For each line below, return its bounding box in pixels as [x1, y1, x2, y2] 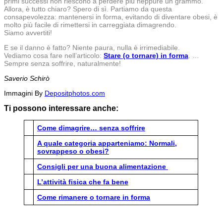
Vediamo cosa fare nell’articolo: [4, 51, 104, 59]
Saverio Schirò [4, 74, 50, 82]
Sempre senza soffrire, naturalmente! [4, 59, 121, 67]
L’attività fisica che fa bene [37, 177, 128, 186]
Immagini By [4, 89, 45, 97]
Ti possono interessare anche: [4, 104, 118, 112]
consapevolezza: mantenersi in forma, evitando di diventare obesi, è [4, 12, 218, 21]
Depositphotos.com [45, 89, 105, 97]
